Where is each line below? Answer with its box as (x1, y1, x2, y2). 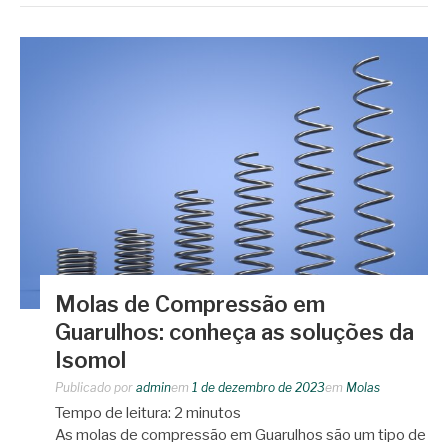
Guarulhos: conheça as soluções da (55, 318, 414, 345)
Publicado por (55, 379, 136, 395)
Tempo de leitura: (55, 403, 174, 422)
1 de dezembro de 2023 (192, 379, 325, 395)
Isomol (55, 346, 126, 373)
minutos (186, 403, 241, 422)
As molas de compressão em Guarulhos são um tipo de (55, 425, 426, 444)
